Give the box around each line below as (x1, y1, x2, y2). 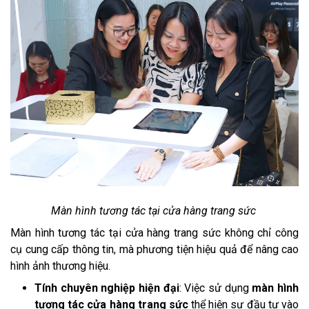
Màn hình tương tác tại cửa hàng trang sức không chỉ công (10, 226, 299, 240)
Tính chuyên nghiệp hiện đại (34, 281, 179, 295)
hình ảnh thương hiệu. (10, 259, 110, 273)
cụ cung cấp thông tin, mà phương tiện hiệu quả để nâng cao (10, 243, 299, 257)
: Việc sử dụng (179, 281, 252, 295)
